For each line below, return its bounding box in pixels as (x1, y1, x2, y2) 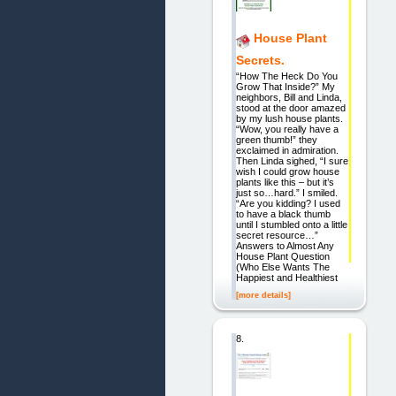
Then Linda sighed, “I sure (235, 156, 348, 167)
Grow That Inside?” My (235, 81, 335, 93)
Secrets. (235, 53, 285, 68)
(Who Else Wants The (235, 262, 330, 273)
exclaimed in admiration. (235, 145, 339, 156)
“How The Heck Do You (235, 71, 338, 82)
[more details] (235, 291, 291, 301)
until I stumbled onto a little (235, 219, 347, 231)
